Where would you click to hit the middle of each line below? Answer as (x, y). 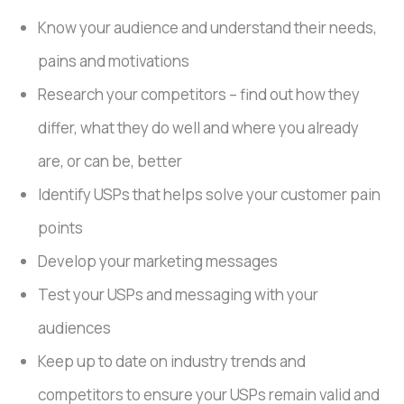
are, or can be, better (110, 161)
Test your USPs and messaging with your (179, 295)
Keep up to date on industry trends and (172, 362)
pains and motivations (114, 61)
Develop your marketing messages (158, 262)
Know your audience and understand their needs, (208, 28)
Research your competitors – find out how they (199, 95)
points (61, 228)
